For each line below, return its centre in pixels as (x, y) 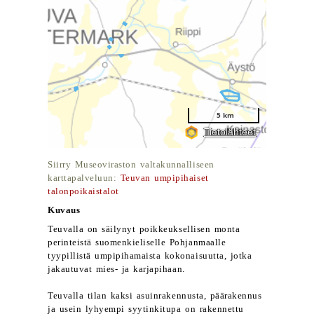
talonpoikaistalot (83, 191)
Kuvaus (64, 210)
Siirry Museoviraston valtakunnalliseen (131, 165)
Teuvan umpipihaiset (164, 178)
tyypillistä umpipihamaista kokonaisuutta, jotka (150, 256)
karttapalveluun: (84, 178)
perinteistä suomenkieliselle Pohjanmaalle (137, 243)
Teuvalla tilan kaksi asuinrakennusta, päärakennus (155, 296)
